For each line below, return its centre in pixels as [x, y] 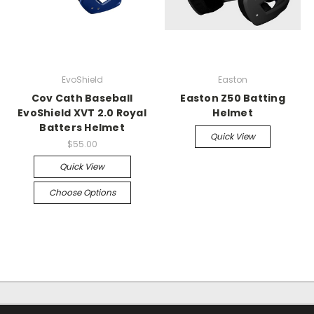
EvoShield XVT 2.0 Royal [82, 112]
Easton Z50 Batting [233, 98]
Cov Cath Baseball [82, 98]
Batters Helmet [82, 127]
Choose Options [82, 192]
